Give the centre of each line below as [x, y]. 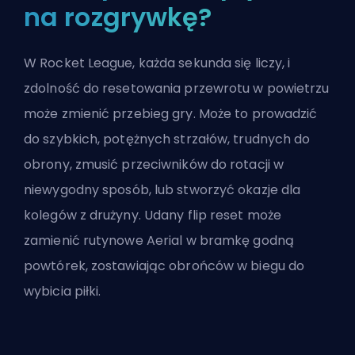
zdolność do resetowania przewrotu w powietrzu [177, 89]
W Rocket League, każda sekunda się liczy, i [157, 63]
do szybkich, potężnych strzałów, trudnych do [167, 139]
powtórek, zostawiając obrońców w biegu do [164, 266]
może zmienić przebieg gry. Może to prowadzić [171, 114]
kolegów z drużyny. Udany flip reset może [153, 216]
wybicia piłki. [63, 292]
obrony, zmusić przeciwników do [127, 165]
